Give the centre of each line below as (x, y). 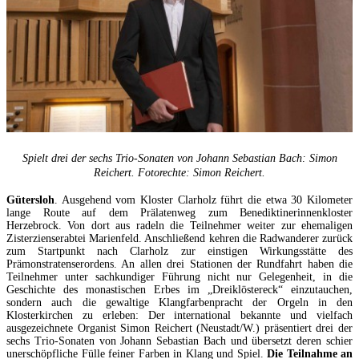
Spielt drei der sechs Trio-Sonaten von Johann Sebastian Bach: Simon (179, 158)
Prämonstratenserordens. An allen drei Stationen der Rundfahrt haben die (179, 264)
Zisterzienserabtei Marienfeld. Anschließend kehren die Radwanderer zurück (179, 239)
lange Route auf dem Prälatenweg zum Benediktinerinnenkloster (179, 213)
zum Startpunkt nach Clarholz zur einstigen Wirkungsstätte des (179, 252)
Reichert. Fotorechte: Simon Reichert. (179, 172)
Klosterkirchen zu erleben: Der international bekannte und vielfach (179, 316)
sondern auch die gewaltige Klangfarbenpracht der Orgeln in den (179, 303)
